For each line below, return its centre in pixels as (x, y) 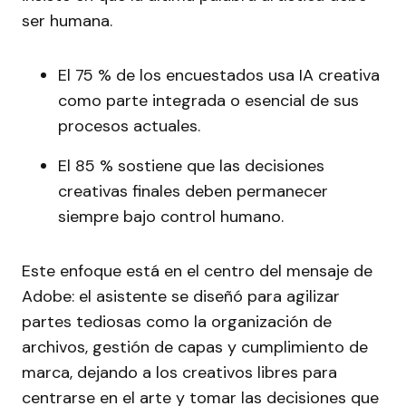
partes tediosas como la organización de (177, 322)
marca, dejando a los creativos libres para (179, 373)
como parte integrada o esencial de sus (208, 101)
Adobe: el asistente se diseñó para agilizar (181, 297)
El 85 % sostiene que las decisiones (191, 166)
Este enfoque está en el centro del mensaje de (197, 271)
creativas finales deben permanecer (193, 192)
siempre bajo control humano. (171, 217)
